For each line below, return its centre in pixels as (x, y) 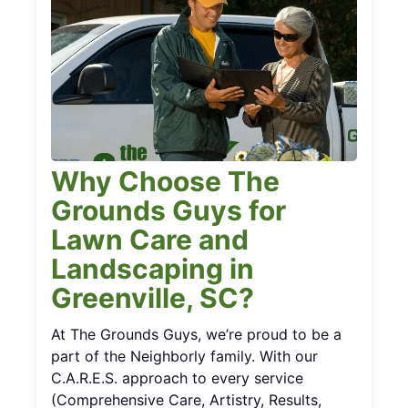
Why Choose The (165, 181)
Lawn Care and (150, 239)
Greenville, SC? (153, 297)
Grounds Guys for (168, 210)
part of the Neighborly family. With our (184, 356)
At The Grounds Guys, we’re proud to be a (196, 334)
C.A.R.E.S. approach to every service (177, 377)
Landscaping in (153, 268)
